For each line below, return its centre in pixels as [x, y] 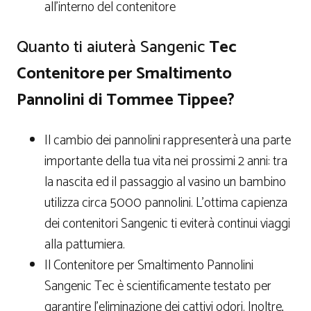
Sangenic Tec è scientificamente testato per [158, 287]
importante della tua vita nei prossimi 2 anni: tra [166, 162]
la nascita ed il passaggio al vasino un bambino [165, 183]
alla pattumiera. [85, 245]
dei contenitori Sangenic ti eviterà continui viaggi [167, 224]
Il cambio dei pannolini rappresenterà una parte [168, 141]
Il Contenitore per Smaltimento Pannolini [149, 266]
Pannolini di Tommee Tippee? [126, 101]
